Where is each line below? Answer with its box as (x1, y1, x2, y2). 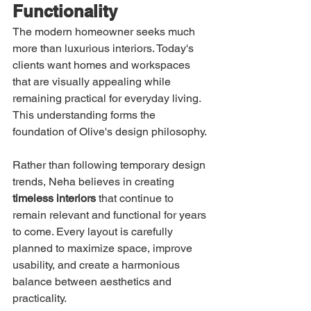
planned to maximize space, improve (12, 242, 195, 255)
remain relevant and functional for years (12, 208, 209, 222)
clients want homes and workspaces (12, 58, 193, 72)
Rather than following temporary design (12, 158, 208, 172)
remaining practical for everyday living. (12, 92, 201, 106)
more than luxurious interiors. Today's (12, 42, 196, 56)
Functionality (12, 1, 117, 22)
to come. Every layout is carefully (12, 225, 176, 239)
